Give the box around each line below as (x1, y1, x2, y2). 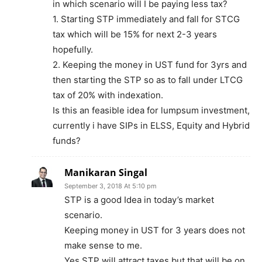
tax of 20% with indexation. (53, 89, 163, 101)
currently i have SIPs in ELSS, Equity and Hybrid (53, 119, 250, 131)
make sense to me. (64, 239, 142, 251)
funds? (53, 135, 81, 146)
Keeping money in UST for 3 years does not (64, 224, 245, 236)
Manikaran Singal (64, 166, 147, 179)
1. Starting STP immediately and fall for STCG (53, 13, 240, 25)
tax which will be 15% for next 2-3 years (53, 28, 217, 40)
